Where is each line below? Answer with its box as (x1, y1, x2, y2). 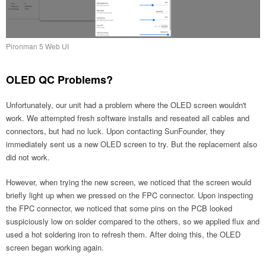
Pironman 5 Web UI (6, 41, 69, 52)
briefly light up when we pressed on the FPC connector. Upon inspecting (6, 189, 253, 201)
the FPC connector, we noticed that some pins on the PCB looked (6, 202, 232, 214)
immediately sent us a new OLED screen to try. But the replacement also (6, 138, 257, 150)
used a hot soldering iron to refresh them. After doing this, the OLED (6, 229, 240, 240)
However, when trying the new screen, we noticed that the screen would (6, 176, 251, 188)
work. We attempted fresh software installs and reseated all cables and (6, 112, 249, 124)
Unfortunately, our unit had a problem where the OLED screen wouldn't (6, 99, 246, 111)
